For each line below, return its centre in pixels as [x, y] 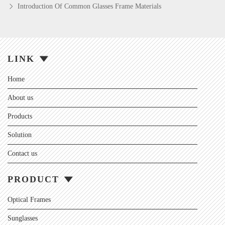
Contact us [22, 153]
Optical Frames [29, 199]
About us [20, 97]
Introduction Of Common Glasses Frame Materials [89, 6]
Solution [20, 135]
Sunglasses [23, 218]
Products [20, 116]
